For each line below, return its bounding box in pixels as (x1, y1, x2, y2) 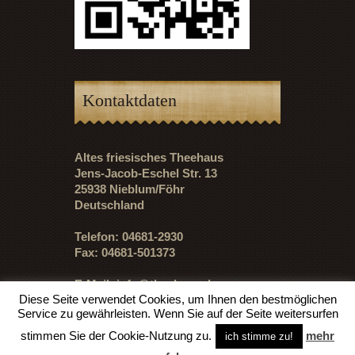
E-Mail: (74, 277, 116, 291)
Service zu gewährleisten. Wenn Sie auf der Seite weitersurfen (17, 307, 338, 321)
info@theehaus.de (116, 277, 217, 291)
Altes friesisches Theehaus (74, 150, 223, 164)
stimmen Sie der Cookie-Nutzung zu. (21, 329, 212, 343)
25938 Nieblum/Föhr (74, 181, 185, 196)
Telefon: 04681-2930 (74, 229, 183, 243)
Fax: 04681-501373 (74, 245, 175, 259)
